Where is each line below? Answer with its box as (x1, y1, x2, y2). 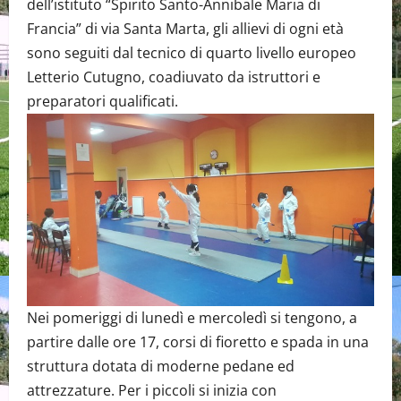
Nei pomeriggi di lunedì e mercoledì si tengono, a (27, 308, 357, 328)
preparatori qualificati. (27, 91, 178, 112)
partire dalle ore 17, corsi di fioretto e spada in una (27, 332, 369, 353)
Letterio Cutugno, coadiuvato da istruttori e (27, 67, 320, 88)
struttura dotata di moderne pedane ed (27, 356, 294, 377)
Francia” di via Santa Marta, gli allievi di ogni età (27, 19, 344, 39)
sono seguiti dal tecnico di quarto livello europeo (27, 43, 356, 64)
